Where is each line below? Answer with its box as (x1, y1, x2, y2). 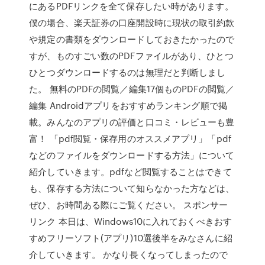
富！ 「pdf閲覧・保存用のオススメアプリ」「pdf (29, 132, 231, 145)
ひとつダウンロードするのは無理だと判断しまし (29, 66, 226, 79)
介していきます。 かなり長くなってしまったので (29, 248, 228, 261)
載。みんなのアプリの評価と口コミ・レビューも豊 (29, 115, 235, 128)
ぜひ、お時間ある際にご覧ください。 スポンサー (29, 198, 228, 211)
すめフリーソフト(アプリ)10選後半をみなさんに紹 (29, 231, 232, 244)
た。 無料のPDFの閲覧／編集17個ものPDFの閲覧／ (29, 82, 234, 95)
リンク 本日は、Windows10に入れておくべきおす (29, 215, 232, 228)
